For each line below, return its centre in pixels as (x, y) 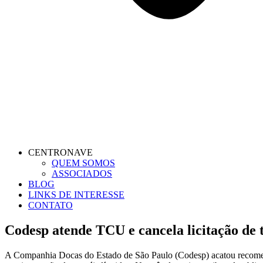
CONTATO (50, 205)
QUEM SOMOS (83, 163)
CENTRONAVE (60, 152)
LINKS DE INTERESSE (76, 195)
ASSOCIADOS (82, 173)
